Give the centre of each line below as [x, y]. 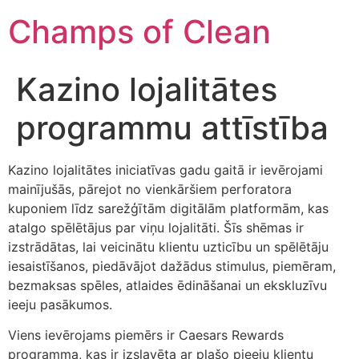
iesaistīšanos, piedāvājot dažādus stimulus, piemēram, [172, 266]
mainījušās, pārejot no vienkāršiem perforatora [150, 189]
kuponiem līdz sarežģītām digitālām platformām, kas [168, 208]
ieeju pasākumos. [60, 305]
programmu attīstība [172, 128]
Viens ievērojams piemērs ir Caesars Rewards [146, 335]
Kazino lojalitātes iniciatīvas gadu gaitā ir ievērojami [165, 170]
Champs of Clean [139, 32]
